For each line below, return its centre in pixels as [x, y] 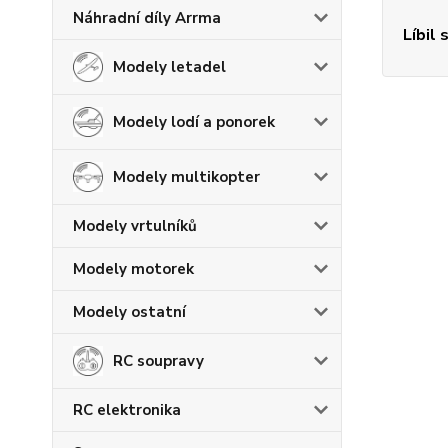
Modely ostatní [129, 311]
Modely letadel [169, 67]
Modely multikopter [186, 176]
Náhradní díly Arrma [147, 18]
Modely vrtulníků [135, 225]
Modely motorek [133, 268]
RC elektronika [127, 409]
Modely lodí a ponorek [194, 121]
